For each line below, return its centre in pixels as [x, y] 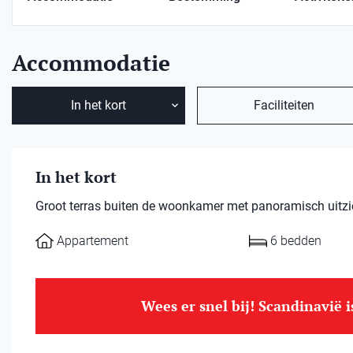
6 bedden [296, 241]
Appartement [93, 241]
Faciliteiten [284, 105]
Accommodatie [91, 63]
